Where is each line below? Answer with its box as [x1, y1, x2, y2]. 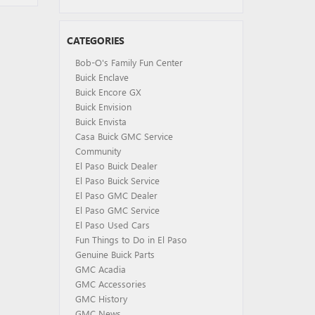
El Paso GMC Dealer [75, 189, 157, 201]
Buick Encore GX [75, 86, 141, 98]
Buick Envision [75, 101, 131, 112]
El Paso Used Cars [75, 219, 150, 231]
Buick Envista [75, 115, 127, 127]
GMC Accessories [75, 278, 146, 290]
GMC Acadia [75, 263, 126, 275]
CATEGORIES [66, 34, 124, 47]
